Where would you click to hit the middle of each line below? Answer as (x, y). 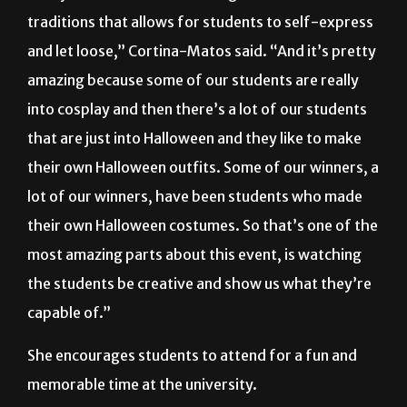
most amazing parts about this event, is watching (194, 255)
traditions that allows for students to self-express (200, 22)
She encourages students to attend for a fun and (192, 356)
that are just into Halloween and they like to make (194, 139)
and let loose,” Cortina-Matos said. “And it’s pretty (202, 51)
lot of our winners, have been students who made (195, 197)
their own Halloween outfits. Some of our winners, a (203, 168)
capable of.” (69, 313)
